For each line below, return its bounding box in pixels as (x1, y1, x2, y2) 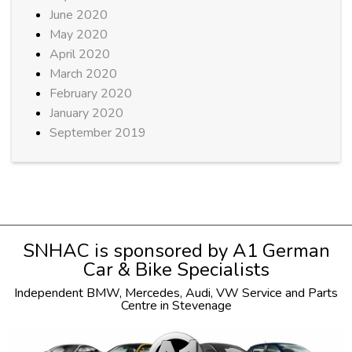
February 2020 (49, 85, 132, 103)
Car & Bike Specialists (82, 257, 269, 283)
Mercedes (125, 284, 180, 302)
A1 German (232, 238, 330, 264)
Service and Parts (239, 284, 338, 302)
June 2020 (49, 6, 108, 24)
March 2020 (49, 65, 117, 83)
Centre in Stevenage (120, 297, 232, 315)
